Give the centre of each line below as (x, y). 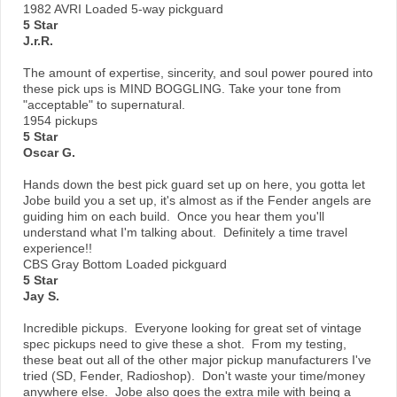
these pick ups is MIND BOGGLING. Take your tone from (182, 89)
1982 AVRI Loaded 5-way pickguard (123, 9)
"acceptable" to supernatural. (104, 105)
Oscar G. (49, 153)
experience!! (58, 249)
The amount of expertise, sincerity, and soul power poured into (198, 73)
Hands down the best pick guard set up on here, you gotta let (194, 185)
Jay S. (41, 296)
